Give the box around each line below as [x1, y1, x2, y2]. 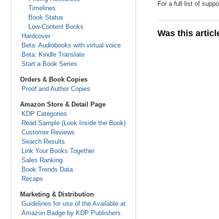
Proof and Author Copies [21, 85, 90, 92]
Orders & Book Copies [20, 76, 88, 83]
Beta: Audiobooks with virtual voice [21, 42, 121, 49]
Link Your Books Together [21, 147, 94, 154]
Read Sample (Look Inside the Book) [21, 119, 126, 127]
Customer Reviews [21, 129, 75, 136]
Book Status [28, 14, 64, 21]
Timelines [28, 4, 56, 12]
